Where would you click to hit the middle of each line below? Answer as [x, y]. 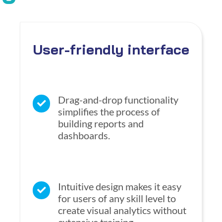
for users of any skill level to [117, 198]
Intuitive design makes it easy [120, 187]
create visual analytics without [122, 210]
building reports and [101, 124]
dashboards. [84, 136]
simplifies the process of [109, 112]
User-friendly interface [111, 50]
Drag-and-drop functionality [118, 100]
